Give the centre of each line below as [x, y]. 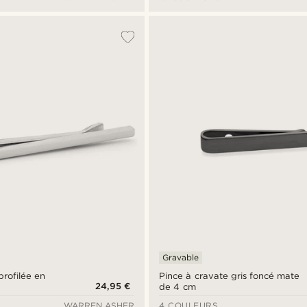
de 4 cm [177, 287]
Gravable [181, 258]
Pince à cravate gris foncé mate [229, 276]
